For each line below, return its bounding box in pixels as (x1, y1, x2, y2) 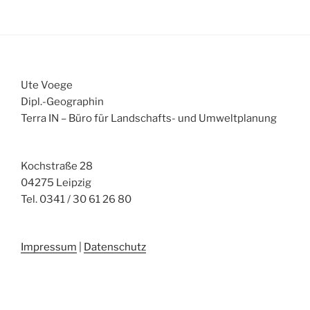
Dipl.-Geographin (21, 95, 104, 109)
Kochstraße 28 (21, 160, 93, 173)
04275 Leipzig (21, 176, 91, 190)
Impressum (21, 241, 77, 254)
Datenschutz (84, 241, 146, 254)
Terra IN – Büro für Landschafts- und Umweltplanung (21, 112, 277, 125)
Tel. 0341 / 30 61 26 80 (21, 193, 131, 206)
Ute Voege (21, 79, 73, 92)
